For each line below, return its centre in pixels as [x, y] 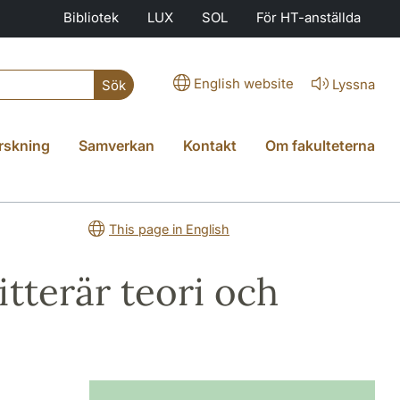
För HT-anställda [308, 17]
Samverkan [117, 146]
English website [244, 83]
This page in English [169, 229]
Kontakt [210, 146]
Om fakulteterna [320, 146]
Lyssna [354, 84]
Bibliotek [91, 17]
